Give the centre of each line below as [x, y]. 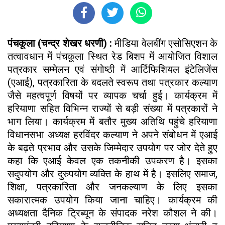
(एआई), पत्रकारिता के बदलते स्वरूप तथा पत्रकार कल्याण [113, 82]
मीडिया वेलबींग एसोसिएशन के [165, 43]
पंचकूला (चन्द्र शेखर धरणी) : [60, 43]
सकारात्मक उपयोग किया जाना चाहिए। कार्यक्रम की [113, 200]
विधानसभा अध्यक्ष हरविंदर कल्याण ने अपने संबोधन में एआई [113, 134]
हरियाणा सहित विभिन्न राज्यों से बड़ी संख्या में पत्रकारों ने [113, 108]
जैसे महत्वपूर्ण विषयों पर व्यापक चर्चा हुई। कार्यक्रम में [113, 95]
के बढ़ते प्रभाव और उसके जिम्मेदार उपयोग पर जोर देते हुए [113, 147]
